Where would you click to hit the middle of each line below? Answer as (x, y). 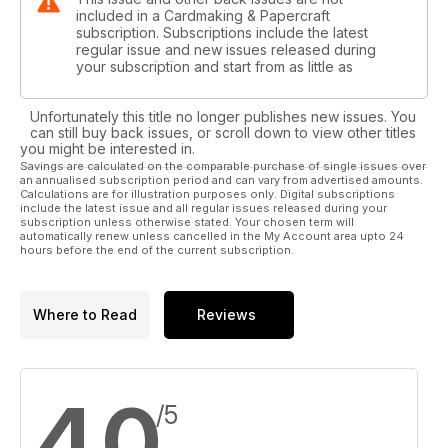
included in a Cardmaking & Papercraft (203, 15)
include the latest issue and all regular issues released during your (203, 207)
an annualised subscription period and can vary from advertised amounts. (221, 179)
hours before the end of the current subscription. (157, 249)
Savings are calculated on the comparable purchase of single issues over (223, 165)
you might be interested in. (107, 148)
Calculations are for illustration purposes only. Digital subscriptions (207, 193)
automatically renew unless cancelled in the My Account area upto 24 (212, 235)
